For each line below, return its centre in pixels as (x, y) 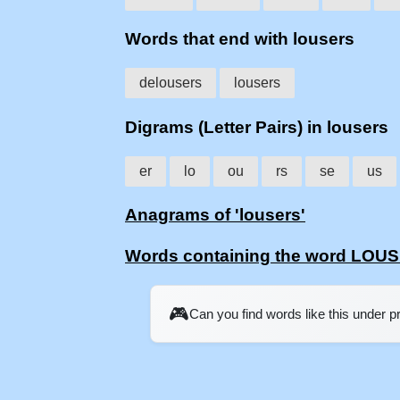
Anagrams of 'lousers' (215, 215)
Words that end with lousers (240, 39)
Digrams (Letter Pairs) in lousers (257, 127)
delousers (171, 83)
